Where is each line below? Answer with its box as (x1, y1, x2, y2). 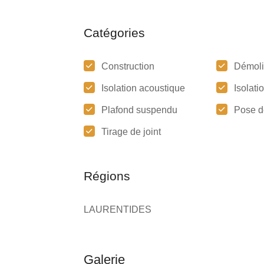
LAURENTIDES (84, 204, 151, 214)
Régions (84, 169, 130, 183)
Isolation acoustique (101, 83, 185, 93)
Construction (101, 61, 154, 71)
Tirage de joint (101, 127, 161, 137)
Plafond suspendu (101, 105, 177, 115)
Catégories (84, 26, 145, 39)
